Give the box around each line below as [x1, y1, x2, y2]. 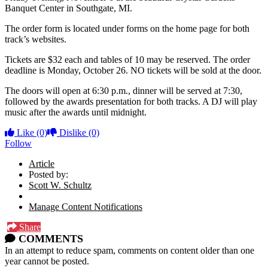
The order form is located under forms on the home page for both [5, 23, 249, 33]
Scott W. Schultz [29, 179, 92, 190]
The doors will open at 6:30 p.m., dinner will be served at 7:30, [5, 85, 242, 96]
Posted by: [29, 169, 68, 179]
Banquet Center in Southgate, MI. [5, 2, 132, 13]
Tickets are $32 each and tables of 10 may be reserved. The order [5, 54, 250, 65]
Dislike [57, 127, 89, 138]
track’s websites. [5, 33, 66, 44]
